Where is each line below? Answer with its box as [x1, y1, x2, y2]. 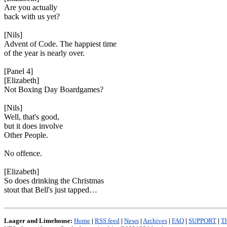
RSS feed [95, 217, 120, 224]
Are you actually [4, 3, 57, 12]
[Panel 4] [4, 67, 33, 75]
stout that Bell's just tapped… [4, 185, 97, 194]
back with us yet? [4, 12, 60, 21]
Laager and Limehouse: [4, 217, 72, 224]
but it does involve [4, 122, 63, 130]
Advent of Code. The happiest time [4, 40, 117, 48]
